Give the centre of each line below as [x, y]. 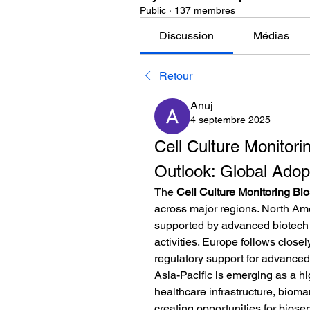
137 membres [205, 10]
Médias [271, 36]
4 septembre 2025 [230, 120]
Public [153, 10]
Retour [176, 76]
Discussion [187, 36]
